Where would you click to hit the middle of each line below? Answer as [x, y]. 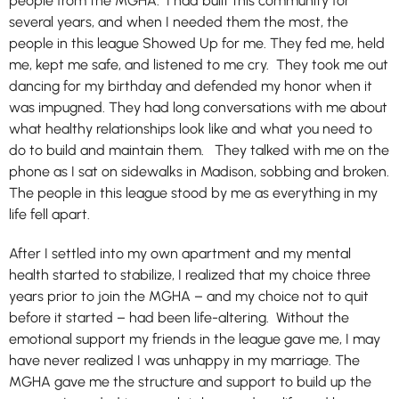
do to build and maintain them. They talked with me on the [199, 150]
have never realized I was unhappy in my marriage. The [184, 360]
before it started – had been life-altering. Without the [179, 318]
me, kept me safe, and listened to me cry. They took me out [199, 65]
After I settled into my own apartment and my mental [180, 253]
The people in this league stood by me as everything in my [193, 193]
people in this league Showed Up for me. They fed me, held [197, 43]
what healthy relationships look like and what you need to [191, 129]
